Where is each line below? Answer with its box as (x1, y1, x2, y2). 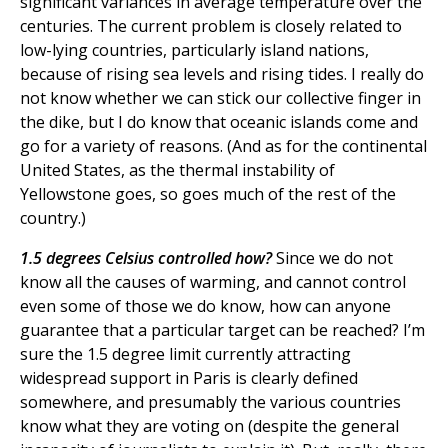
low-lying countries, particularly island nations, (20, 39, 369, 62)
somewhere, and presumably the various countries (20, 391, 401, 414)
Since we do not (272, 247, 393, 270)
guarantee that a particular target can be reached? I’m (20, 319, 425, 342)
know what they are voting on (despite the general (20, 415, 399, 438)
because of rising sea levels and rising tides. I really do (20, 63, 424, 86)
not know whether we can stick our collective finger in (20, 87, 421, 110)
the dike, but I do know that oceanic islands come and (20, 111, 418, 134)
